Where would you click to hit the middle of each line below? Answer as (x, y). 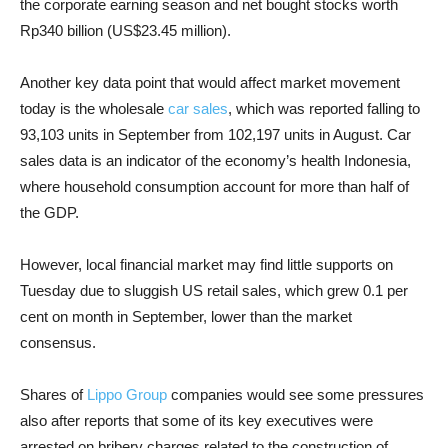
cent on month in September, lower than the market (186, 316)
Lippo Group (127, 394)
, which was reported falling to (324, 108)
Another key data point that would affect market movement (210, 82)
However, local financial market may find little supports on (206, 264)
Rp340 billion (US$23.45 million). (125, 30)
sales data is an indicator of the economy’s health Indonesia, (215, 160)
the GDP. (49, 212)
